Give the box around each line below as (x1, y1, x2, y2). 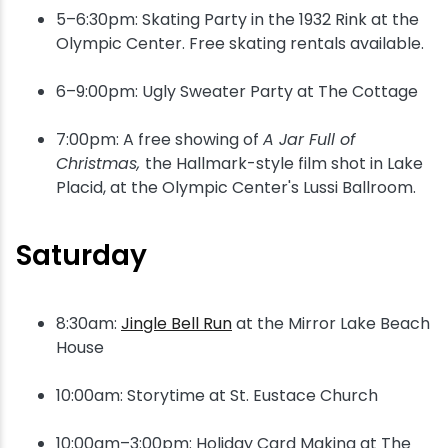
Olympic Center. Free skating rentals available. (56, 32, 424, 55)
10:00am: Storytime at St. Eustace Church (56, 384, 378, 407)
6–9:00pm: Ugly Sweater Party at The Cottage (56, 80, 418, 103)
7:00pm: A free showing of (56, 128, 263, 151)
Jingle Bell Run (121, 312, 232, 335)
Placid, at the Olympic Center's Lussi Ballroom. (56, 176, 416, 199)
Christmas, (56, 152, 145, 175)
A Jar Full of (263, 128, 355, 151)
